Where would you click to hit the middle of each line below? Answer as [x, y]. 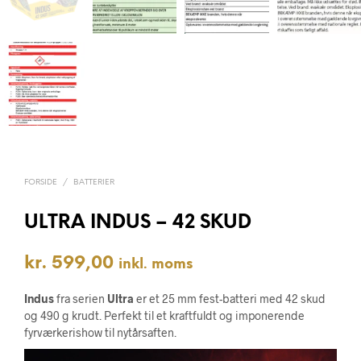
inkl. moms [156, 265]
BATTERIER [94, 183]
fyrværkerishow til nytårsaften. [100, 333]
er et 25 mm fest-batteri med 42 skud [230, 299]
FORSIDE [41, 183]
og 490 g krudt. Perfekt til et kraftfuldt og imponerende [164, 316]
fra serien [81, 299]
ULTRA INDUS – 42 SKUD [138, 224]
